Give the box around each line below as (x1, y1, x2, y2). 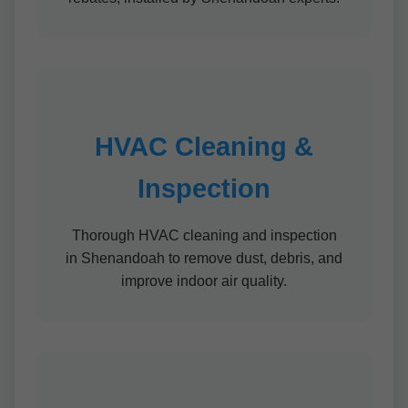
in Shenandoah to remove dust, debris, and (66, 250, 342, 266)
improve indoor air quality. (121, 273, 287, 289)
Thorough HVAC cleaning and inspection (71, 228, 337, 243)
